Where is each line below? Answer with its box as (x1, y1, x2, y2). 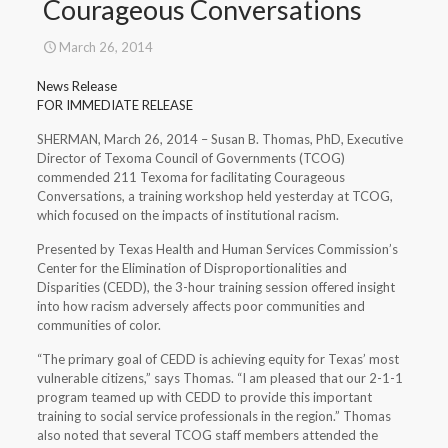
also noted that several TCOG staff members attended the (36, 427, 378, 443)
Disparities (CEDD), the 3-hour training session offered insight (36, 279, 395, 295)
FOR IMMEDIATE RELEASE (36, 97, 193, 113)
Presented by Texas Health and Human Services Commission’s (36, 241, 398, 257)
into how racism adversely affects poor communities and (36, 298, 365, 314)
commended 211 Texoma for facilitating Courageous (36, 169, 345, 185)
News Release (36, 78, 117, 94)
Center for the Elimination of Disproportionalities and (36, 260, 347, 276)
